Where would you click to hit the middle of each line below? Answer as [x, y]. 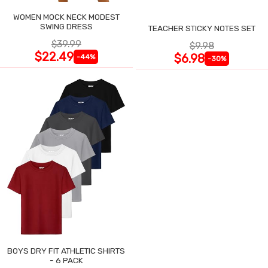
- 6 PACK [66, 261]
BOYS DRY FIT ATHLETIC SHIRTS [66, 251]
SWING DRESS [66, 27]
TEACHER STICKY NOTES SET [202, 28]
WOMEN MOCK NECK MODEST [66, 17]
